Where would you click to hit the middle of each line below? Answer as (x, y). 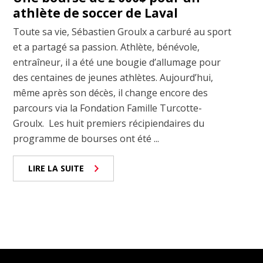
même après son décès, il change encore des (111, 93)
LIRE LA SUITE (56, 168)
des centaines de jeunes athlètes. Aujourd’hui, (113, 78)
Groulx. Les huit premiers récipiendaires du (109, 124)
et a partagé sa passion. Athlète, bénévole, (107, 47)
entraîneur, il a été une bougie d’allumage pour (117, 63)
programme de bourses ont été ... (86, 139)
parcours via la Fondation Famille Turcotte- (108, 108)
